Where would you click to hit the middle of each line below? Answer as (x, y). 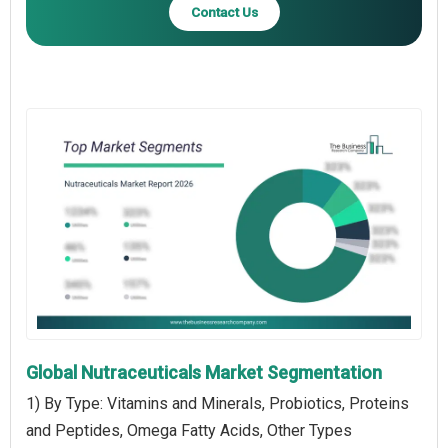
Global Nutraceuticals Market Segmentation (204, 372)
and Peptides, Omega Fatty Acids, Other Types (189, 430)
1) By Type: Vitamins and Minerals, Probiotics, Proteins (217, 403)
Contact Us (224, 11)
